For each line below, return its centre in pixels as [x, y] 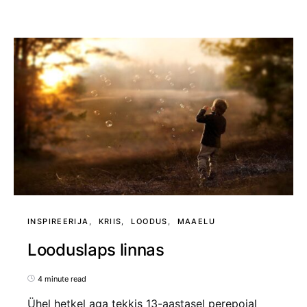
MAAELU [196, 221]
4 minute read [62, 279]
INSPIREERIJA [58, 221]
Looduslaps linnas [96, 249]
